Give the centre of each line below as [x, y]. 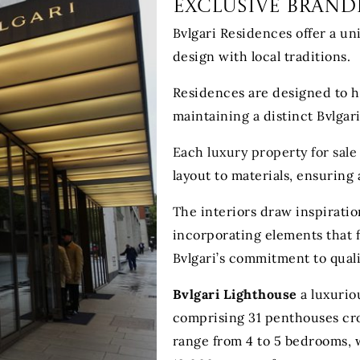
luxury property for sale [282, 151]
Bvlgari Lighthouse [235, 294]
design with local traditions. [262, 56]
